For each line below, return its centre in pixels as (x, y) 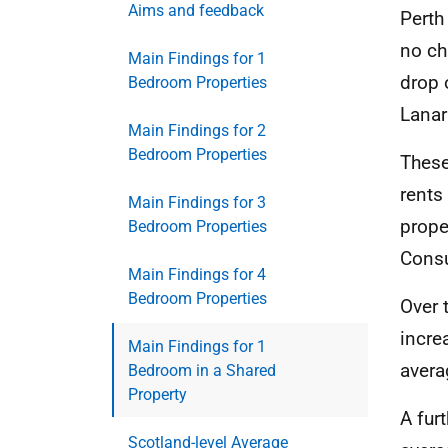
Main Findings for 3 (197, 202)
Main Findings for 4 (197, 274)
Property (157, 394)
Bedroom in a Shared (202, 370)
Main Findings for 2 (197, 130)
